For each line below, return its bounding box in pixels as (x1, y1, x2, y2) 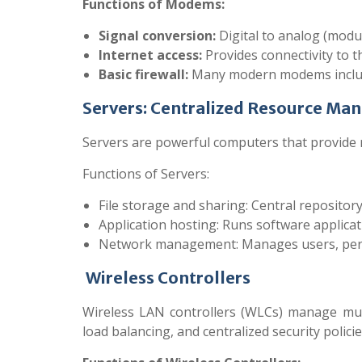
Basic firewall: (99, 65, 188, 83)
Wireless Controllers (82, 267, 250, 288)
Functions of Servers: (82, 165, 209, 183)
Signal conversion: (99, 27, 216, 44)
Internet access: (99, 46, 202, 64)
